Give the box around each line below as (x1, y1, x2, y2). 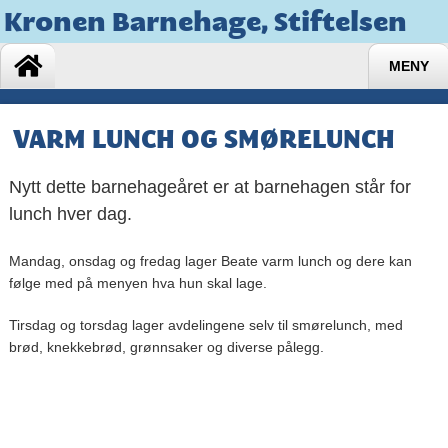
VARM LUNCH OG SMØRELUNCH (12, 121, 395, 157)
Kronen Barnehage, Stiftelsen (4, 4, 407, 39)
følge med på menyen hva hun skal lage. (8, 275, 267, 292)
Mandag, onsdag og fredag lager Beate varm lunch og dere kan (8, 253, 412, 270)
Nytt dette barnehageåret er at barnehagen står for (8, 176, 411, 197)
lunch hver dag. (8, 203, 132, 224)
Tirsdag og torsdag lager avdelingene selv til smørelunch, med (8, 317, 403, 334)
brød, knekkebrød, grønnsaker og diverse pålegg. (8, 339, 324, 356)
